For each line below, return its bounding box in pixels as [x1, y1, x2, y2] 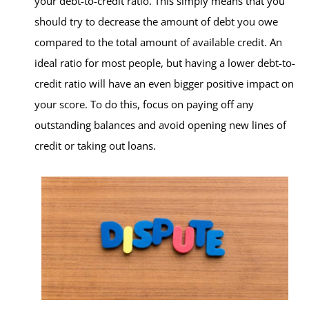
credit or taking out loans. [34, 139, 156, 152]
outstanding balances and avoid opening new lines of [34, 118, 286, 132]
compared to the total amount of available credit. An [34, 35, 282, 49]
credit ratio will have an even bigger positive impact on [34, 77, 294, 90]
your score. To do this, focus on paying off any [34, 97, 254, 111]
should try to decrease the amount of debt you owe [34, 14, 278, 28]
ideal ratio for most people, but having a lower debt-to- [34, 56, 295, 70]
